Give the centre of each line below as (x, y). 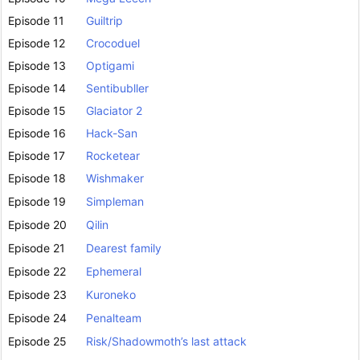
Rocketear (113, 155)
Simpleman (115, 201)
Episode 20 (37, 224)
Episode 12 (37, 43)
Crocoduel (113, 43)
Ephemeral (114, 271)
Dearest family (124, 247)
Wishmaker (115, 178)
